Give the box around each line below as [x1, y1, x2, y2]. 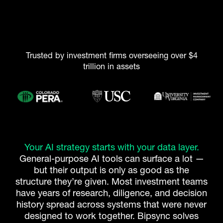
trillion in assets [83, 61, 140, 72]
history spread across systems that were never [16, 199, 207, 211]
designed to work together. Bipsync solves [24, 210, 199, 222]
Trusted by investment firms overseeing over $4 [25, 50, 198, 61]
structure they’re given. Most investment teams [15, 176, 208, 188]
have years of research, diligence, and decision [16, 187, 207, 199]
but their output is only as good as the [34, 164, 189, 176]
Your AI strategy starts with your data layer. [24, 141, 199, 153]
